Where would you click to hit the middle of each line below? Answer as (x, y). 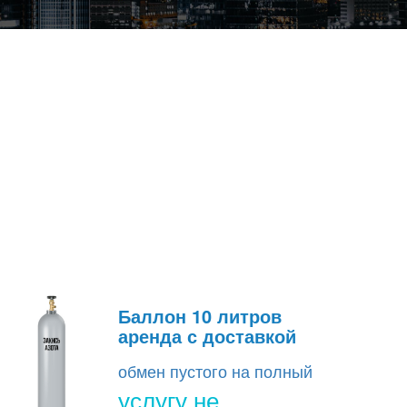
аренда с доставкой (207, 336)
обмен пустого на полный (215, 371)
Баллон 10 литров (200, 316)
